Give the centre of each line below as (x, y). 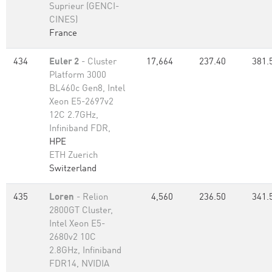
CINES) (63, 20)
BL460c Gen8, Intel (87, 89)
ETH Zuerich (73, 156)
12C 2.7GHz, (74, 116)
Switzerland (73, 169)
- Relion (91, 198)
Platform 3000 (78, 76)
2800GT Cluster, (81, 211)
